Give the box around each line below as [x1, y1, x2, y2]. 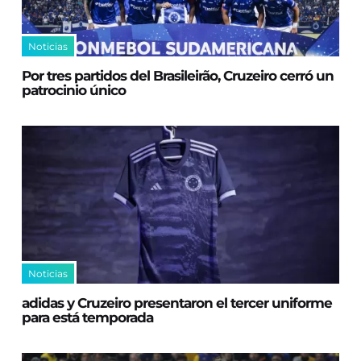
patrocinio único [22, 81, 127, 98]
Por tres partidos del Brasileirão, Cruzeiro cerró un [22, 67, 334, 84]
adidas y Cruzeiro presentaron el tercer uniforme [22, 295, 333, 312]
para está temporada [22, 309, 154, 326]
